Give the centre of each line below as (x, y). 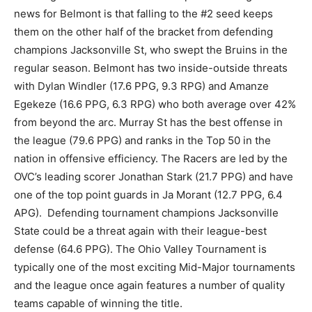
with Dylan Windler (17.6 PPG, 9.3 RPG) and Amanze (141, 86)
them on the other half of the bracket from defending (143, 31)
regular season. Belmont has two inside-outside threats (151, 68)
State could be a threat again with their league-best (140, 231)
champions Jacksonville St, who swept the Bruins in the (151, 49)
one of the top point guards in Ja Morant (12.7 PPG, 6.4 (148, 194)
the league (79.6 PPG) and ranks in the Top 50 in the (142, 140)
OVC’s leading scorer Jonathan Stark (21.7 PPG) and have (154, 176)
